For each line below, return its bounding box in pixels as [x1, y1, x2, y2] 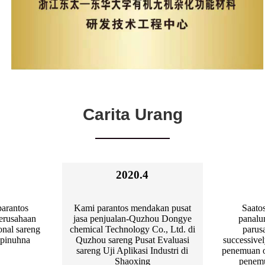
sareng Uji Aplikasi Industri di [76, 245, 189, 256]
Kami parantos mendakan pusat [73, 203, 191, 214]
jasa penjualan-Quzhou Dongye [73, 214, 192, 224]
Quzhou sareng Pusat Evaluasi [75, 235, 189, 245]
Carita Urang [82, 105, 183, 124]
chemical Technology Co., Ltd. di [69, 224, 195, 235]
